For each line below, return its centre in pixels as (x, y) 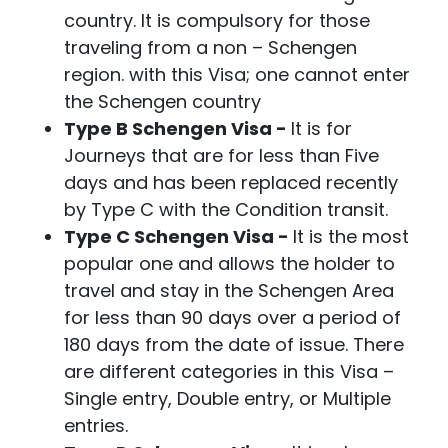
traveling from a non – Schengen (210, 47)
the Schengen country (162, 101)
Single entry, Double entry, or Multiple (227, 398)
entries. (96, 425)
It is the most (351, 236)
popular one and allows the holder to (229, 263)
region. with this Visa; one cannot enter (237, 74)
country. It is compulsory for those (217, 20)
